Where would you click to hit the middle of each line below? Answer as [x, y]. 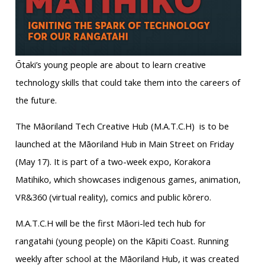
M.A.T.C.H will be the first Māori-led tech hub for [110, 223]
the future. [36, 100]
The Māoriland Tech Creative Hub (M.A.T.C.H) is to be [122, 126]
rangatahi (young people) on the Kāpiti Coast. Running [122, 240]
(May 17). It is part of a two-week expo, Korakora [113, 161]
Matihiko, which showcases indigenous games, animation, [128, 179]
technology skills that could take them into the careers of [127, 82]
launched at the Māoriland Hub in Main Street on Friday [124, 143]
